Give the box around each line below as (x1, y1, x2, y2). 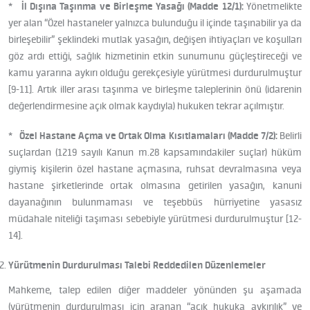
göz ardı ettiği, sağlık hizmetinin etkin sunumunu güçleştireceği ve (8, 49, 302, 62)
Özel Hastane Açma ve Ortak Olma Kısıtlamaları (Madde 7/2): (19, 129, 277, 142)
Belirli (277, 129, 302, 142)
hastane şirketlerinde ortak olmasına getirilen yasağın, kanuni (8, 179, 302, 192)
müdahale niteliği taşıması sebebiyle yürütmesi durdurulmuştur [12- (8, 212, 302, 225)
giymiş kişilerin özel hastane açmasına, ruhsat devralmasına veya (8, 162, 302, 175)
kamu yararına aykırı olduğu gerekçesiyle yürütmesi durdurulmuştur (8, 66, 302, 79)
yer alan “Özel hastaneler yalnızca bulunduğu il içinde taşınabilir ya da (8, 16, 302, 29)
